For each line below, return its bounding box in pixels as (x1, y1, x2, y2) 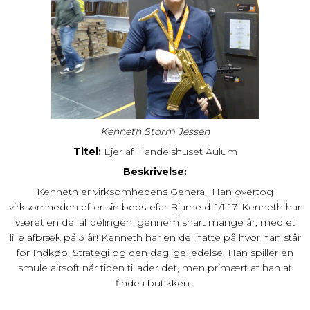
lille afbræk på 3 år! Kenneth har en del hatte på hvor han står (9, 230, 301, 244)
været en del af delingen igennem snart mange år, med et (15, 215, 295, 228)
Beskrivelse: (123, 165, 187, 178)
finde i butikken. (116, 276, 194, 289)
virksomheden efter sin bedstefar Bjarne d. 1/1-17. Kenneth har (9, 200, 301, 213)
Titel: (73, 145, 101, 158)
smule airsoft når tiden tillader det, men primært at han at (18, 261, 292, 274)
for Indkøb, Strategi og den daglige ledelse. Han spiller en (17, 246, 293, 259)
